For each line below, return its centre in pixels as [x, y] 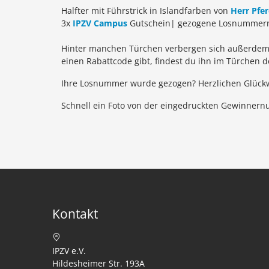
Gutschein [149, 23]
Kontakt [75, 214]
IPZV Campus [100, 23]
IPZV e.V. [69, 251]
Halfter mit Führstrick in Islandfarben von [146, 11]
